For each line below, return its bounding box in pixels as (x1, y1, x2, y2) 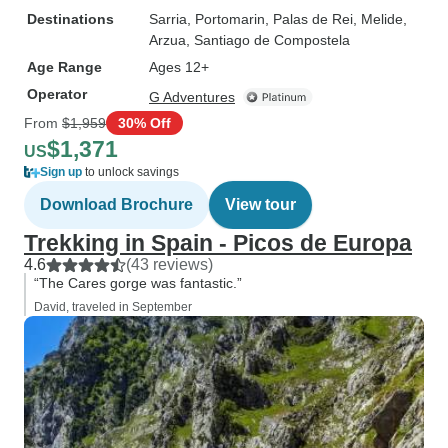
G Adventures (149, 89, 235, 105)
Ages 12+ (149, 59, 209, 75)
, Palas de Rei (265, 11, 353, 27)
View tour (225, 196, 296, 213)
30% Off (118, 114, 171, 131)
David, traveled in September (34, 300, 192, 314)
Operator (27, 86, 87, 102)
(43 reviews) (126, 256, 213, 273)
